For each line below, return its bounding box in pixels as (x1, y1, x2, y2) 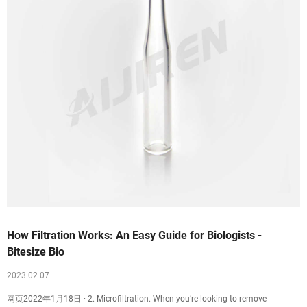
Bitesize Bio (7, 245, 64, 258)
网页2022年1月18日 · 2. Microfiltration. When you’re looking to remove (7, 294, 267, 304)
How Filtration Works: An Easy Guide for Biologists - (7, 229, 262, 242)
